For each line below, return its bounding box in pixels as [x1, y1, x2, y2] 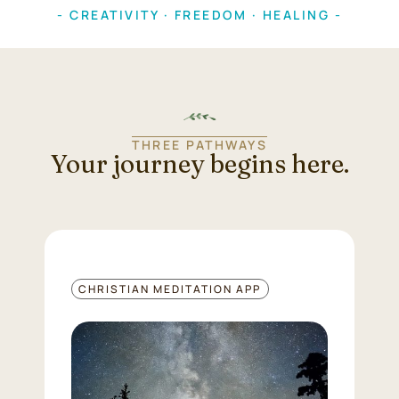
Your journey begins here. [50, 149, 349, 179]
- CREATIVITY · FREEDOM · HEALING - [57, 6, 342, 23]
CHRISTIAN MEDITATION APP [78, 281, 262, 297]
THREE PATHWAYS [132, 136, 267, 153]
